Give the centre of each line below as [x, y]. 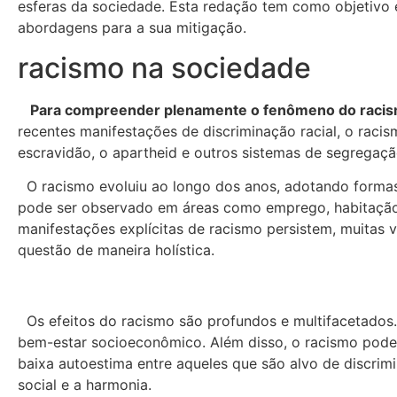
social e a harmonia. [85, 385]
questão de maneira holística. [116, 250]
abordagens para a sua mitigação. [132, 28]
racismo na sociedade [164, 67]
